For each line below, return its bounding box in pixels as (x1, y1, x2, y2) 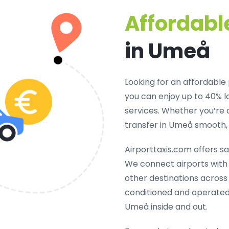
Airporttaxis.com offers (125, 144, 220, 155)
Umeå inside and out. (125, 201, 208, 213)
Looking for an (125, 76, 183, 88)
